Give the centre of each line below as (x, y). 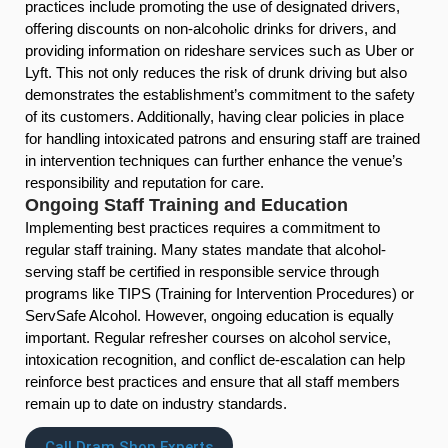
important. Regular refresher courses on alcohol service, (208, 338)
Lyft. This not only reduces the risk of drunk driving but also (216, 72)
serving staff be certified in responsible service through (202, 272)
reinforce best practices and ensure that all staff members (212, 382)
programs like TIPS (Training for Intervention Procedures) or (219, 294)
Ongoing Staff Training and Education (186, 205)
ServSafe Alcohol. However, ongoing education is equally (209, 316)
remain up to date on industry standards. (156, 404)
